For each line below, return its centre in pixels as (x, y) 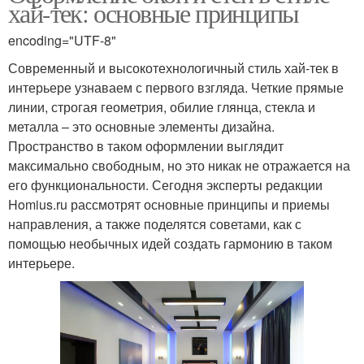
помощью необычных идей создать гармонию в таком (170, 244)
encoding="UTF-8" (62, 41)
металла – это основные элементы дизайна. (141, 127)
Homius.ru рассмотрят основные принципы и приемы (169, 205)
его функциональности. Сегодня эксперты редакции (165, 185)
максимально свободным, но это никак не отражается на (179, 166)
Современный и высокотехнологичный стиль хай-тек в (173, 68)
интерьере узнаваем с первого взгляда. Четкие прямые (176, 88)
